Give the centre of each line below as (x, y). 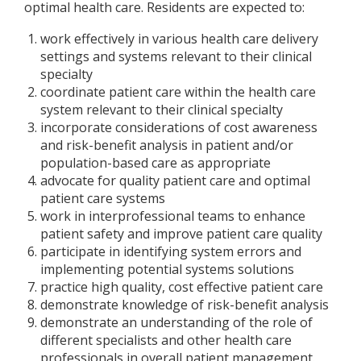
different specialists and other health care (166, 340)
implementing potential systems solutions (167, 269)
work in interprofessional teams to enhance (173, 216)
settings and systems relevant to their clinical (176, 56)
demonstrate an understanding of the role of (176, 322)
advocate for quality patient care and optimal (175, 180)
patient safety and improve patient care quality (181, 234)
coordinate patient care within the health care (178, 92)
